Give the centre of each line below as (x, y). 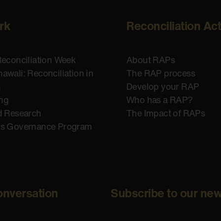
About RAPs (150, 60)
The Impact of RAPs (166, 113)
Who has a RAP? (160, 100)
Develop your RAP (163, 87)
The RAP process (161, 73)
